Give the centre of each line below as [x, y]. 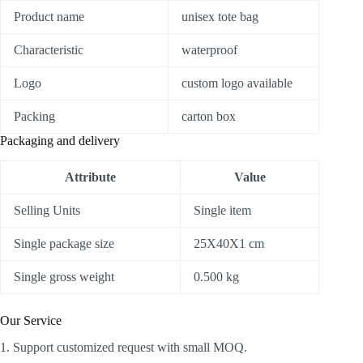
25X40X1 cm [229, 244]
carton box [209, 117]
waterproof [209, 50]
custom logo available [237, 83]
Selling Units [47, 211]
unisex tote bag [220, 17]
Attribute [90, 177]
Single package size [64, 244]
